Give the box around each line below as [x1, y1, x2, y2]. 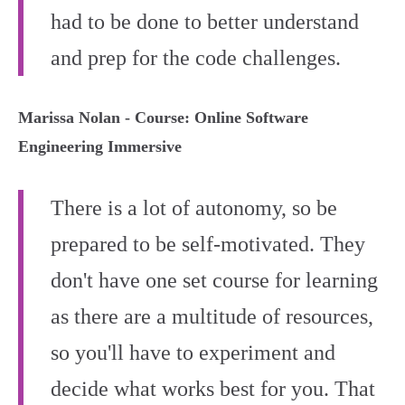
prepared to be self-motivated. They [51, 232, 365, 257]
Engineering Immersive [18, 137, 182, 156]
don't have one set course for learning [51, 268, 378, 293]
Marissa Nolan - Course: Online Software [18, 108, 308, 127]
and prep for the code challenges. [51, 46, 341, 71]
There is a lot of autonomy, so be [51, 196, 337, 221]
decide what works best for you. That [51, 377, 375, 401]
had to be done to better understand [51, 10, 359, 34]
